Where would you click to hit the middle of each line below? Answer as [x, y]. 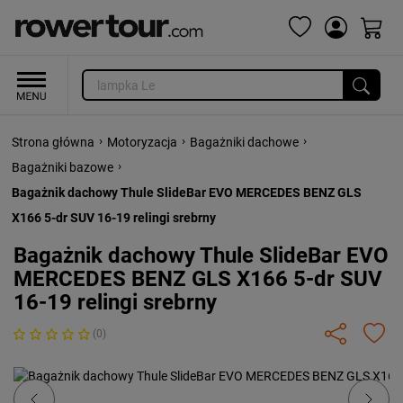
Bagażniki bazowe [63, 167]
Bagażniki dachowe [244, 142]
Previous [76, 377]
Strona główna [53, 142]
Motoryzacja [142, 142]
